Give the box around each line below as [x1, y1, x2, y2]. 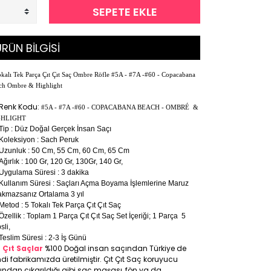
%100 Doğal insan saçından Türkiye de [43, 243, 186, 253]
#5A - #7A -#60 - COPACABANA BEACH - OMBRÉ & [41, 104, 198, 111]
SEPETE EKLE [92, 4, 157, 19]
